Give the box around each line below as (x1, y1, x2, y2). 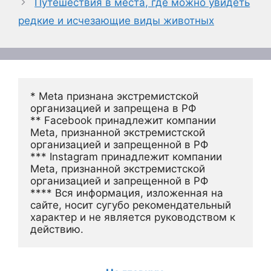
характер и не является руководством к (30, 211, 235, 223)
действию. (30, 223, 83, 235)
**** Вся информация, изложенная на (30, 186, 223, 199)
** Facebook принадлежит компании (30, 114, 216, 126)
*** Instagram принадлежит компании (30, 150, 222, 163)
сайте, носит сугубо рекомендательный (30, 198, 231, 211)
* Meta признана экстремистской (30, 90, 198, 102)
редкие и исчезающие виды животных (18, 14, 214, 27)
